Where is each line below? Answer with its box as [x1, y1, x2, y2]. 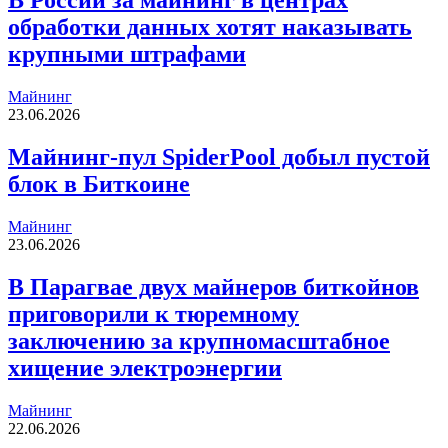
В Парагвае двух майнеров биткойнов [8, 273, 419, 300]
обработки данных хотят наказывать [8, 14, 412, 41]
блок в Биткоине [8, 170, 190, 197]
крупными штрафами [8, 41, 246, 68]
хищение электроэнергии [8, 354, 282, 381]
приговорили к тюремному [8, 300, 299, 327]
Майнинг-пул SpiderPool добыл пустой [8, 143, 430, 170]
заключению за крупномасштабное [8, 327, 390, 354]
